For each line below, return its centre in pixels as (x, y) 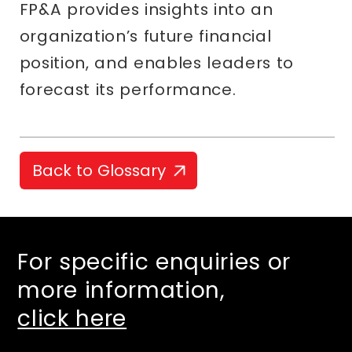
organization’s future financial (145, 37)
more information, (121, 291)
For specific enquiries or (154, 262)
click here (72, 319)
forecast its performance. (128, 90)
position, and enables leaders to (157, 63)
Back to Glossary (99, 171)
